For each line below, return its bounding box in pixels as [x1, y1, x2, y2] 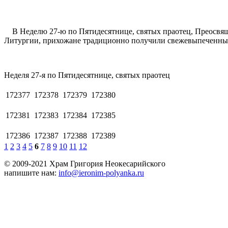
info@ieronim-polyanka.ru [59, 168, 144, 178]
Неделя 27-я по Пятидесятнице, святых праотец [4, 71, 170, 80]
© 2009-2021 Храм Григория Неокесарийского [4, 159, 165, 168]
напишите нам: [4, 168, 59, 178]
